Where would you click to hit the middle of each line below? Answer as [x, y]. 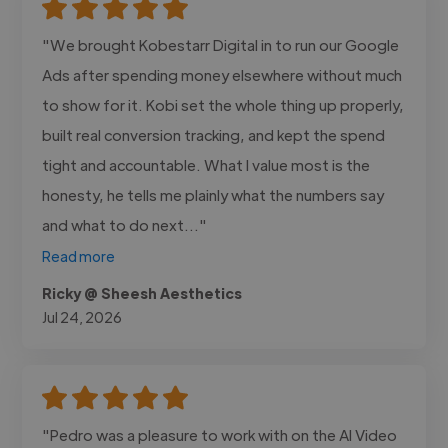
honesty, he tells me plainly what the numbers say [213, 194]
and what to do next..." [125, 224]
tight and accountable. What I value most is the [206, 164]
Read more [79, 255]
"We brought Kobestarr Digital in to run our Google [221, 44]
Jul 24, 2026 [82, 316]
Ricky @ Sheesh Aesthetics [142, 292]
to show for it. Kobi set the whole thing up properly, [223, 104]
